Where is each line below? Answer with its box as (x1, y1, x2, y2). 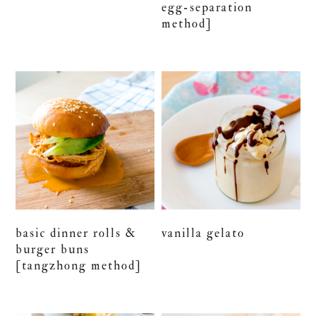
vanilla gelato (162, 225, 245, 241)
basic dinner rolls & (16, 225, 138, 241)
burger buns (16, 241, 90, 257)
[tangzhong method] (16, 257, 142, 273)
